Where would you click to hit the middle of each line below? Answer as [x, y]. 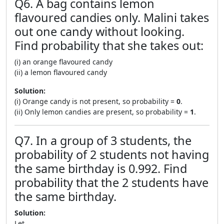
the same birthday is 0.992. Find [101, 168]
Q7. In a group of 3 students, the [103, 140]
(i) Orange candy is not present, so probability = [95, 101]
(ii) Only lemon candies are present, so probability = [102, 111]
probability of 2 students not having [112, 154]
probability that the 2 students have [111, 182]
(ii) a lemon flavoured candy [61, 72]
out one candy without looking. [99, 31]
